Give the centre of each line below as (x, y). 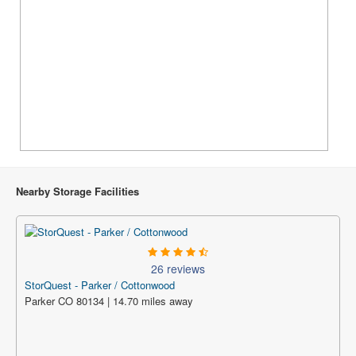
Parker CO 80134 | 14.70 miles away (109, 301)
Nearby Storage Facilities (77, 191)
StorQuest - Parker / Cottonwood (100, 285)
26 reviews (178, 269)
